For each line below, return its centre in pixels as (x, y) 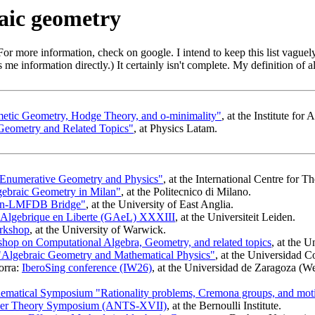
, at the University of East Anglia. (160, 205)
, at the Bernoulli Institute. (224, 306)
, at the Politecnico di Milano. (186, 192)
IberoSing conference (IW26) (87, 268)
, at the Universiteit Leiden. (235, 217)
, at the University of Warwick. (98, 230)
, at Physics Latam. (175, 129)
